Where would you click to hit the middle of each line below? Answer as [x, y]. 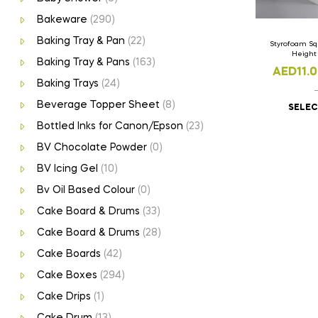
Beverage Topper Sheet [98, 105]
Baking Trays [67, 83]
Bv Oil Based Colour [86, 190]
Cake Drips [64, 296]
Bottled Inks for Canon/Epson [110, 126]
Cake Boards [68, 254]
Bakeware [62, 20]
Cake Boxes [67, 275]
